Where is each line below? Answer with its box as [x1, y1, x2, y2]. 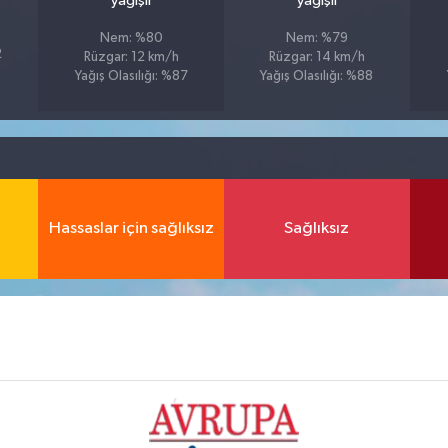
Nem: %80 [99, 31, 163, 45]
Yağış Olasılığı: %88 [260, 69, 374, 83]
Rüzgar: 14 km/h [268, 50, 365, 64]
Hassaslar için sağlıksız [48, 220, 214, 237]
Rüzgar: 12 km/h [83, 50, 179, 64]
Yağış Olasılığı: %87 [74, 69, 188, 83]
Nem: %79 [285, 31, 348, 45]
